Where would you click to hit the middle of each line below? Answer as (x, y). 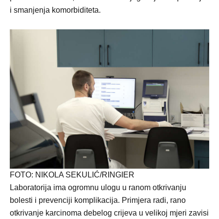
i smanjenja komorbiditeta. (55, 10)
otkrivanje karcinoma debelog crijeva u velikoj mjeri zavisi (109, 213)
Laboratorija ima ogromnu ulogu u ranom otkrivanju (98, 187)
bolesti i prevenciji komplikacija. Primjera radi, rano (98, 200)
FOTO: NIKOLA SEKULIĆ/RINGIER (72, 175)
